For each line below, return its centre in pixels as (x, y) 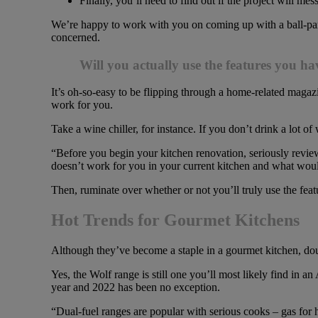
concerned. (76, 37)
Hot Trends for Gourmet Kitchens (175, 220)
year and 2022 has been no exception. (136, 287)
